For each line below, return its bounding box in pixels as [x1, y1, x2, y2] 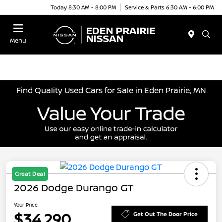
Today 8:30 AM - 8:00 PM [51, 3, 116, 11]
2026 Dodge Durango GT [14, 180, 134, 194]
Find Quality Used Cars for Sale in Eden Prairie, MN [16, 84, 206, 96]
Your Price [14, 201, 38, 208]
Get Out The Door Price [133, 210, 198, 218]
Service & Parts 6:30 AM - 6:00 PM [125, 3, 214, 11]
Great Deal [15, 169, 45, 177]
